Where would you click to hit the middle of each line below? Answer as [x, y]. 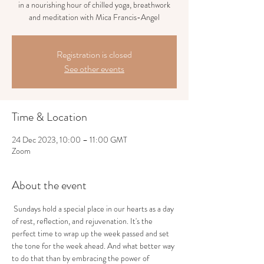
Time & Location [49, 117]
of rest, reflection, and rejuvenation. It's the [83, 221]
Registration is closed [94, 55]
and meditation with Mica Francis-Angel [94, 17]
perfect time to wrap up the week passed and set [91, 233]
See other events [94, 69]
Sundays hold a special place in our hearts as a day [94, 209]
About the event [49, 185]
